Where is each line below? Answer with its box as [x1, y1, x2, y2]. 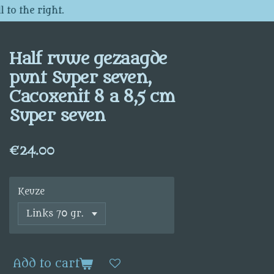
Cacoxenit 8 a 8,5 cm [9, 87, 174, 107]
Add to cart [13, 257, 80, 271]
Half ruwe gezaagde [9, 49, 168, 69]
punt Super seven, [9, 68, 150, 88]
